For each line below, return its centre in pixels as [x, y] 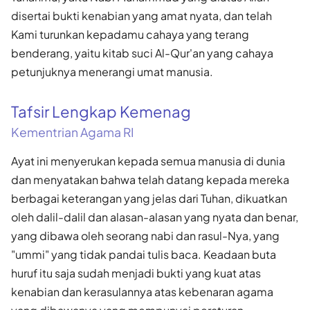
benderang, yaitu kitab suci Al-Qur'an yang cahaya [142, 53]
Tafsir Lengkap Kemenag [101, 111]
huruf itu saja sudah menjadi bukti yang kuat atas [136, 273]
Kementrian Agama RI [73, 132]
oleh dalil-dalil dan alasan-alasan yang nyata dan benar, [155, 217]
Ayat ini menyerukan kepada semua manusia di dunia [148, 161]
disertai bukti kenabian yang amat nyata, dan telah [142, 15]
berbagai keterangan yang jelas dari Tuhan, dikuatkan [149, 198]
